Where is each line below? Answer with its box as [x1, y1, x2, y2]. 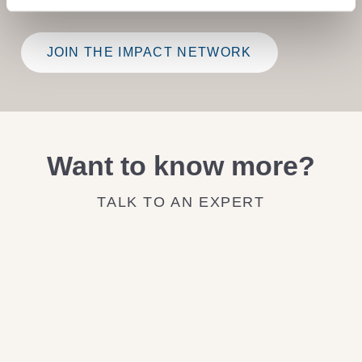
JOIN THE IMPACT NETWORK [46, 44, 252, 59]
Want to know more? [47, 149, 315, 181]
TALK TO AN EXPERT [97, 193, 265, 210]
